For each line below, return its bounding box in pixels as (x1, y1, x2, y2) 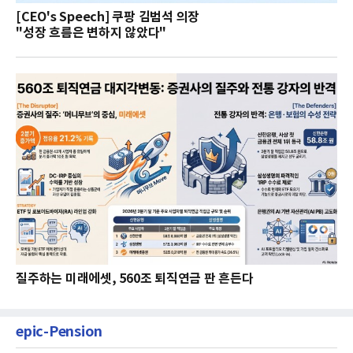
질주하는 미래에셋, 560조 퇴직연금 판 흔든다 (16, 270, 254, 287)
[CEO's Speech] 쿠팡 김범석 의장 (16, 9, 199, 26)
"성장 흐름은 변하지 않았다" (16, 25, 166, 42)
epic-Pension (16, 322, 102, 340)
